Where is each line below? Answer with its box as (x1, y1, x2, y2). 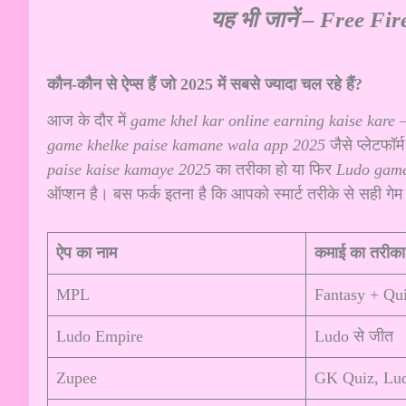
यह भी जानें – (209, 6, 320, 32)
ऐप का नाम (56, 244, 117, 263)
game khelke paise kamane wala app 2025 (47, 135, 325, 154)
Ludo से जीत (314, 327, 393, 346)
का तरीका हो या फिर (211, 159, 336, 179)
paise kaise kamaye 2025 (47, 159, 211, 179)
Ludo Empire (56, 327, 143, 346)
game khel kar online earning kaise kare (130, 111, 395, 130)
